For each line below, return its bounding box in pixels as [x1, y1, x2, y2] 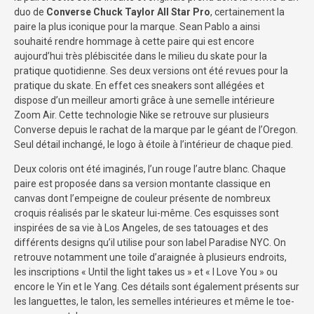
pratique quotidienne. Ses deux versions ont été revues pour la [14, 65, 288, 77]
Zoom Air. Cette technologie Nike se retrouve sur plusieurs [14, 109, 269, 121]
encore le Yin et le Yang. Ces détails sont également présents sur [14, 281, 299, 293]
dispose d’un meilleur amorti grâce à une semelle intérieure [14, 95, 275, 107]
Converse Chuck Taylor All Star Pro [46, 6, 210, 18]
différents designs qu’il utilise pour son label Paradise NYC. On [14, 237, 286, 249]
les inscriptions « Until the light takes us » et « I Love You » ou [14, 266, 278, 278]
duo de [14, 6, 46, 18]
